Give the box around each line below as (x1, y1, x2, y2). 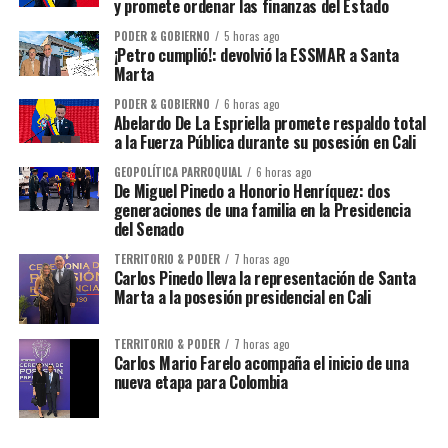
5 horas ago (223, 28, 280, 44)
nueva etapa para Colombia (113, 369, 288, 394)
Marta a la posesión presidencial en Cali (113, 285, 371, 309)
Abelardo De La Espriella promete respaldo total (113, 111, 426, 135)
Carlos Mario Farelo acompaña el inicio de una (113, 350, 409, 375)
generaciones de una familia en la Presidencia (113, 198, 411, 222)
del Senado (113, 217, 184, 241)
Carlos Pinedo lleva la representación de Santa (113, 266, 416, 290)
